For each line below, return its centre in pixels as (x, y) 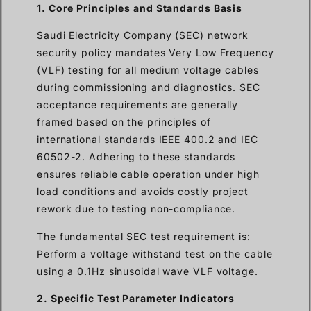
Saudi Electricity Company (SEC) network (143, 35)
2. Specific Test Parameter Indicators (136, 298)
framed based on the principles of (124, 122)
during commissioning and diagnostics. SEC (149, 87)
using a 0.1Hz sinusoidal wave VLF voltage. (148, 271)
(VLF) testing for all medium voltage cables (148, 70)
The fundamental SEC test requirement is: (144, 236)
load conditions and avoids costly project (143, 192)
